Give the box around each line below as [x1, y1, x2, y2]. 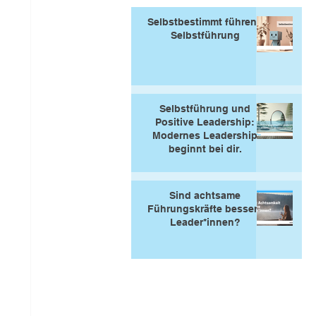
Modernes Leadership [152, 130, 257, 141]
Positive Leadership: [155, 116, 255, 128]
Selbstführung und [159, 103, 250, 114]
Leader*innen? [169, 217, 241, 228]
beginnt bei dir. [168, 143, 242, 154]
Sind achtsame [169, 190, 241, 201]
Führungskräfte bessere [147, 203, 263, 214]
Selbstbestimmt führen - [147, 16, 263, 28]
